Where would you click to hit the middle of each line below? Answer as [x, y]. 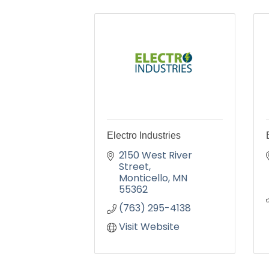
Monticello [144, 178]
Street [134, 167]
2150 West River [156, 155]
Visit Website [149, 227]
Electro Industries [144, 135]
